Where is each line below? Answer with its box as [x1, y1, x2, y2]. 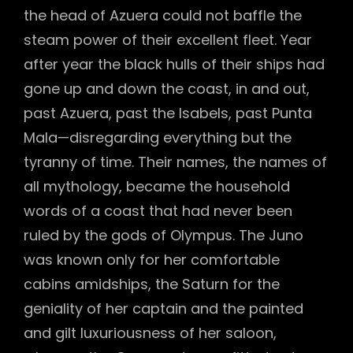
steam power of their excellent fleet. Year [24, 30, 312, 50]
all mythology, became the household [24, 176, 290, 197]
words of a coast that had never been [24, 201, 292, 221]
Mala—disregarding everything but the [24, 128, 292, 148]
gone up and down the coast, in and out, [24, 79, 310, 99]
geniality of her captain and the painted [24, 299, 303, 319]
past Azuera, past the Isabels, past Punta [24, 103, 312, 124]
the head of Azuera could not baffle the [24, 6, 302, 26]
